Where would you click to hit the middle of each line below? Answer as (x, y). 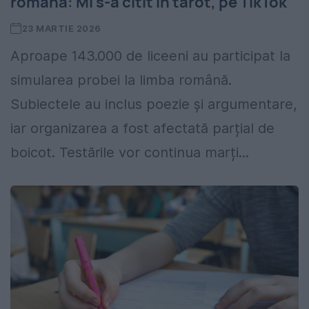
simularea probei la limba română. (121, 80)
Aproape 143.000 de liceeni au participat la (150, 56)
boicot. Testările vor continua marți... (130, 153)
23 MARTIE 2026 (61, 29)
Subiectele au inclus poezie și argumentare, (154, 104)
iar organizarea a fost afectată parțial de (142, 129)
